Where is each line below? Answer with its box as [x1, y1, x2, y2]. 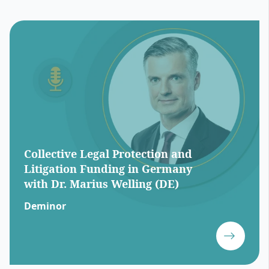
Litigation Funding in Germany [24, 162, 192, 177]
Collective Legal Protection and [24, 147, 192, 162]
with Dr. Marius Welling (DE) [24, 177, 179, 192]
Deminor [24, 199, 66, 213]
